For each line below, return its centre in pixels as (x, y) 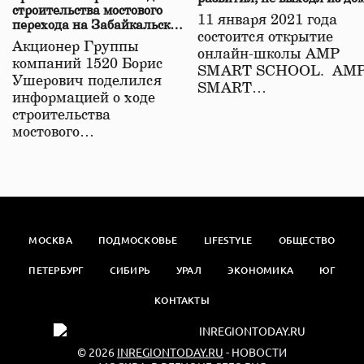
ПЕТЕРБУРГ (56, 271)
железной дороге (63, 40)
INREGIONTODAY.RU (170, 352)
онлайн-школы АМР (269, 55)
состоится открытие (265, 38)
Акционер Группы (76, 48)
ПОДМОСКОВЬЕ (138, 240)
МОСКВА (50, 240)
